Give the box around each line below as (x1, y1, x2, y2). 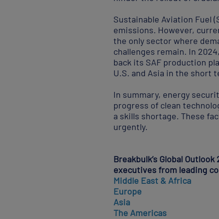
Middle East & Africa (113, 175, 192, 186)
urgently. (113, 121, 148, 132)
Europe (113, 186, 142, 197)
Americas (130, 207, 167, 218)
